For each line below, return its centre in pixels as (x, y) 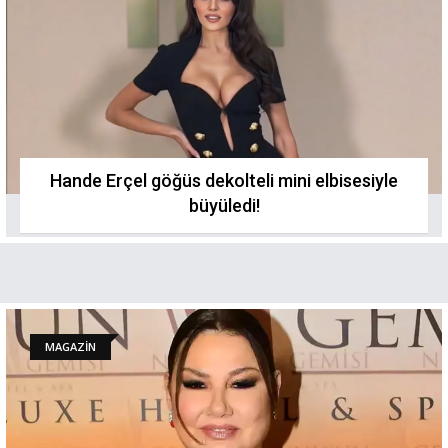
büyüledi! (224, 205)
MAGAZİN (70, 346)
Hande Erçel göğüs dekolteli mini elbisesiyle (224, 180)
